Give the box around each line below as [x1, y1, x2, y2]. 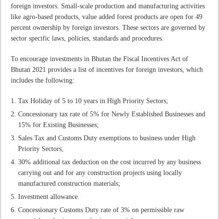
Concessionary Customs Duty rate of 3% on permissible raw [18, 206, 185, 214]
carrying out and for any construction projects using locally [18, 169, 182, 176]
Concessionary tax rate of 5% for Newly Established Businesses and [18, 110, 206, 118]
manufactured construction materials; [18, 179, 121, 187]
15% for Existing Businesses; [18, 121, 99, 129]
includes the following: [11, 76, 77, 84]
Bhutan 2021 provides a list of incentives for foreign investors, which [11, 66, 203, 73]
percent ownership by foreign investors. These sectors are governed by [11, 23, 206, 31]
